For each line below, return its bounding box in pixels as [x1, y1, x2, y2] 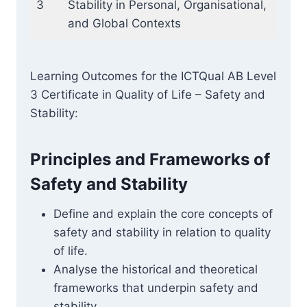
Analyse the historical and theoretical [53, 262, 258, 276]
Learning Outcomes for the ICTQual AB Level [30, 69, 276, 83]
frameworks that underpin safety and [53, 281, 258, 295]
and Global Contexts [67, 16, 181, 30]
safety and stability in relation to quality [53, 225, 271, 239]
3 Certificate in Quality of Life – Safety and [30, 88, 265, 101]
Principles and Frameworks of [30, 149, 270, 169]
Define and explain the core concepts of [53, 207, 273, 221]
